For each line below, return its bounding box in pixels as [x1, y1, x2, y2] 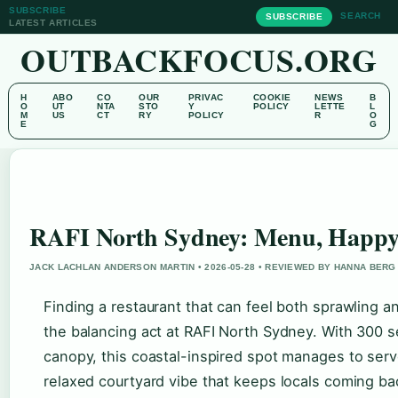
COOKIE [252, 92, 291, 102]
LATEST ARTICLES [9, 18, 98, 28]
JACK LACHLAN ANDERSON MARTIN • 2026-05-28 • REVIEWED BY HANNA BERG [29, 262, 396, 272]
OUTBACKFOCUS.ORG [20, 36, 378, 83]
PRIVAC [187, 92, 224, 102]
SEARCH [340, 11, 381, 20]
